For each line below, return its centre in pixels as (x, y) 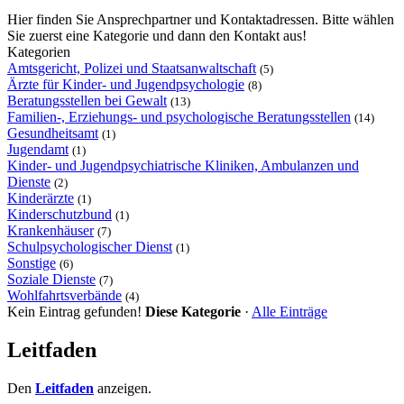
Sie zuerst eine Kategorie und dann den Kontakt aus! (157, 35)
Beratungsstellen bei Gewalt (87, 100)
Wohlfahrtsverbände (64, 295)
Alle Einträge (289, 311)
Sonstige (32, 262)
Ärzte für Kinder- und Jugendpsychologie (126, 84)
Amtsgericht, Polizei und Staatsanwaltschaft (132, 68)
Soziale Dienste (51, 279)
